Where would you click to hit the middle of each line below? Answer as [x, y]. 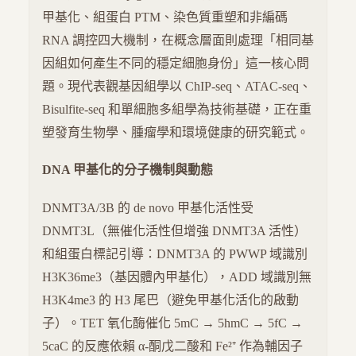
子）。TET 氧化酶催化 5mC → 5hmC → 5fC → [172, 323]
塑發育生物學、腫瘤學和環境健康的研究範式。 [176, 132]
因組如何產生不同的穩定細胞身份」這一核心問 [176, 63]
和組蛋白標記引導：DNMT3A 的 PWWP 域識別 [175, 253]
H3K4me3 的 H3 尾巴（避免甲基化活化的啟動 [170, 300]
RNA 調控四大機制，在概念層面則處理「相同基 [178, 40]
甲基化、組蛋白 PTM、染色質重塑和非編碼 [165, 17]
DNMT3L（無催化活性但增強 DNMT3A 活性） [174, 230]
